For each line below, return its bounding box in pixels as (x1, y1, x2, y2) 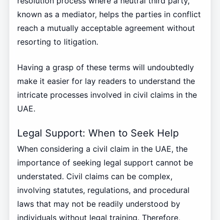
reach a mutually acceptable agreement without (17, 23, 195, 33)
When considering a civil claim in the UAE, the (17, 144, 188, 154)
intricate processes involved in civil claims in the (17, 89, 197, 100)
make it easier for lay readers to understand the (17, 76, 195, 86)
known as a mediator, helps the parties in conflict (17, 9, 201, 19)
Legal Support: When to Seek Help (17, 127, 179, 139)
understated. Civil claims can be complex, (17, 171, 172, 182)
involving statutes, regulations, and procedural (17, 185, 190, 195)
